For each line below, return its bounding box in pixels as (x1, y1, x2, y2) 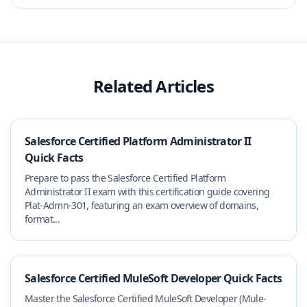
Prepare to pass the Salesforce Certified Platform (25, 171, 226, 184)
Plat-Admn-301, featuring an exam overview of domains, (25, 199, 258, 212)
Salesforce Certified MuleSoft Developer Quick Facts (25, 271, 282, 286)
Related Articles (93, 75, 214, 97)
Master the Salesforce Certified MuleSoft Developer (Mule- (25, 292, 267, 305)
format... (25, 212, 60, 225)
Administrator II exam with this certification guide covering (25, 185, 270, 198)
